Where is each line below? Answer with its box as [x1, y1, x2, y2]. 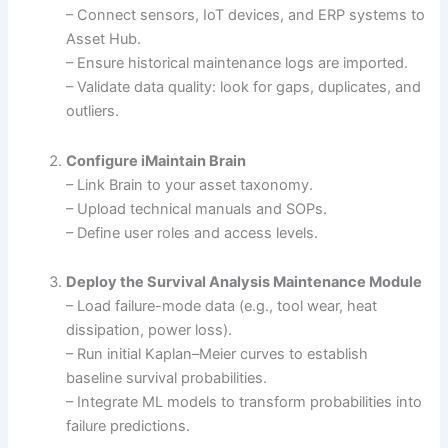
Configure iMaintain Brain [66, 151, 247, 170]
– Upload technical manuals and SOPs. [66, 199, 328, 218]
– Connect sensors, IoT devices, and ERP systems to [66, 6, 426, 25]
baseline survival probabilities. [66, 369, 268, 388]
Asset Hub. [66, 30, 142, 49]
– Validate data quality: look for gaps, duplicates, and [66, 78, 422, 97]
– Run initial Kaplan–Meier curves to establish [66, 345, 369, 364]
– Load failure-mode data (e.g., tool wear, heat [66, 297, 378, 316]
